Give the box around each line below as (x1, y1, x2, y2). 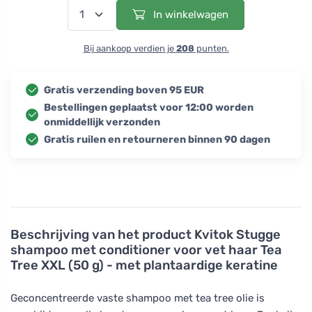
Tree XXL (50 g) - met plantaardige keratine (10, 257, 278, 273)
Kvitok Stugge (194, 226, 281, 242)
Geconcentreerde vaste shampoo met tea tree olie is (10, 291, 265, 304)
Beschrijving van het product (10, 226, 194, 242)
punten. (194, 42, 229, 54)
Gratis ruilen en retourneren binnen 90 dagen (44, 133, 270, 146)
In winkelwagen (150, 8, 228, 21)
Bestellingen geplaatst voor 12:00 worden (44, 101, 253, 114)
